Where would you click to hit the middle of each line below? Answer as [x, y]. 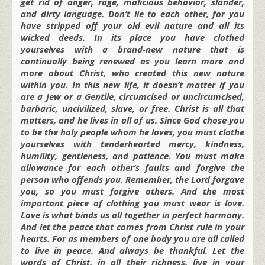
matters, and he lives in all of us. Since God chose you [132, 120]
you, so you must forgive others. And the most [132, 191]
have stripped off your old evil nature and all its [132, 25]
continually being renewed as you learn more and [132, 61]
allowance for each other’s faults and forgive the [132, 167]
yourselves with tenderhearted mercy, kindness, [132, 143]
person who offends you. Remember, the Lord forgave [132, 179]
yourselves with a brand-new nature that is [132, 49]
